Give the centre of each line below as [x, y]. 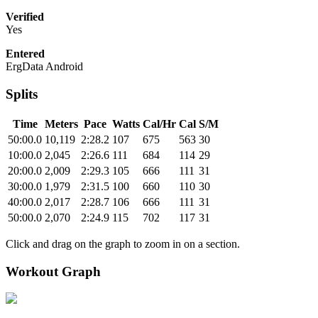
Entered [25, 54]
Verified [25, 17]
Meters [61, 124]
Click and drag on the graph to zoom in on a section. [123, 243]
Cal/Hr [159, 124]
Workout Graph [53, 271]
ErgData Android [44, 67]
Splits [22, 94]
